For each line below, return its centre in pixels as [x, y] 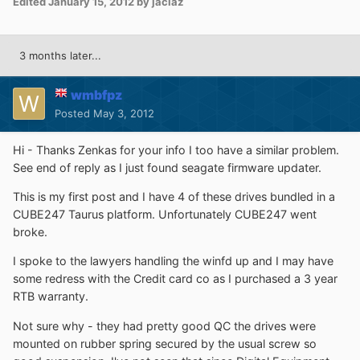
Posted [74, 113]
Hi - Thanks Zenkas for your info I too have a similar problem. [176, 149]
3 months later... [60, 55]
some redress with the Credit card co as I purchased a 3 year [175, 279]
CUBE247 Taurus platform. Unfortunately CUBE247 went [165, 214]
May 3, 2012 [124, 113]
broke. [30, 231]
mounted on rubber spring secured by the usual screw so [165, 343]
